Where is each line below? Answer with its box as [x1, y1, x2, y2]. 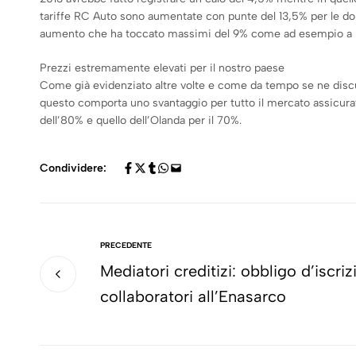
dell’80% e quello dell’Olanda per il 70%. [40, 114, 242, 128]
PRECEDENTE [100, 240, 152, 251]
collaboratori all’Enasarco [100, 287, 286, 307]
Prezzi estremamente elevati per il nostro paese [40, 61, 284, 75]
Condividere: [40, 161, 106, 176]
